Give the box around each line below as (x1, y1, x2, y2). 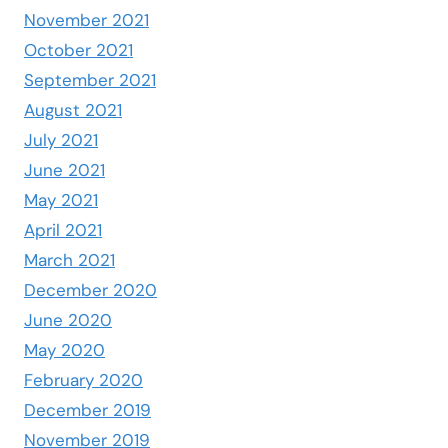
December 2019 (24, 398, 151, 421)
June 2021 (24, 158, 105, 181)
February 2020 (24, 368, 143, 391)
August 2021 (24, 98, 122, 121)
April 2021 (24, 218, 102, 241)
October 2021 (24, 38, 133, 61)
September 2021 (24, 68, 156, 91)
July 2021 (24, 128, 98, 151)
